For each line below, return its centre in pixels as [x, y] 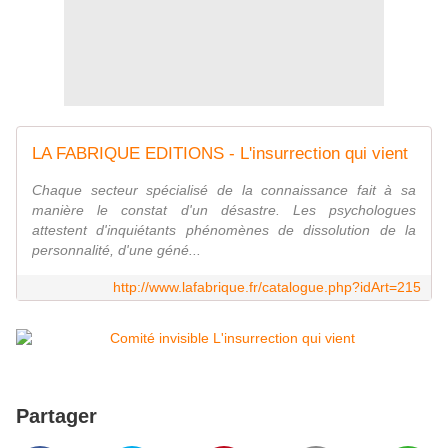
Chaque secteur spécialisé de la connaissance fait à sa [224, 190]
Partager [56, 416]
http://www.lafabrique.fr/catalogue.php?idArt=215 [267, 287]
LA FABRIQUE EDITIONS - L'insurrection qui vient [220, 154]
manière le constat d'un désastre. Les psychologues [224, 210]
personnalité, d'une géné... [116, 250]
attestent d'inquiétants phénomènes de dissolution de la [224, 230]
